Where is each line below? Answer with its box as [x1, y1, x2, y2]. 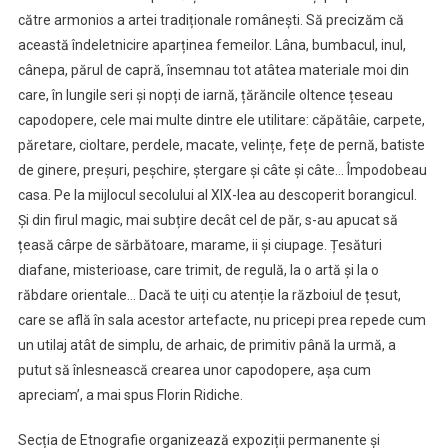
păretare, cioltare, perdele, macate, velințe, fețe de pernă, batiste [17, 136, 425, 153]
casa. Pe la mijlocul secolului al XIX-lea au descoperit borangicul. [17, 186, 417, 203]
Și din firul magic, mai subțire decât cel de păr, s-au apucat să [17, 211, 398, 228]
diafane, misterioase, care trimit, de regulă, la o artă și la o [17, 261, 379, 278]
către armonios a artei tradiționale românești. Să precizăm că [17, 11, 404, 28]
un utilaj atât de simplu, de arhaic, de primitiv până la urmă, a [17, 336, 396, 353]
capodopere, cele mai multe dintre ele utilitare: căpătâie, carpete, [17, 111, 425, 128]
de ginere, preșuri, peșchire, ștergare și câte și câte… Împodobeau [17, 161, 427, 178]
